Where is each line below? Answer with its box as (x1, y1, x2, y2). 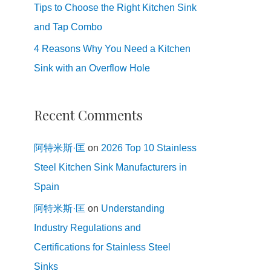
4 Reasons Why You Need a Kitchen (34, 44, 191, 54)
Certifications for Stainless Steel (34, 241, 171, 252)
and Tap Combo (34, 22, 102, 32)
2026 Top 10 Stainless (101, 142, 197, 153)
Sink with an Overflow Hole (34, 63, 150, 73)
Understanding (101, 203, 165, 214)
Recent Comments (34, 105, 143, 124)
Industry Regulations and (34, 222, 141, 233)
